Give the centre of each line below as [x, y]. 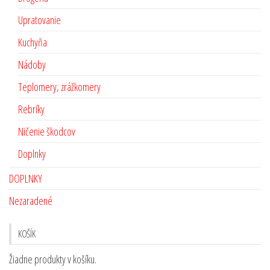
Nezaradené [31, 200]
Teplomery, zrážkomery [59, 86]
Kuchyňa [33, 42]
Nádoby [32, 64]
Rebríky [31, 109]
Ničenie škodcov [47, 131]
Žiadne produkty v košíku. [53, 259]
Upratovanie [39, 20]
